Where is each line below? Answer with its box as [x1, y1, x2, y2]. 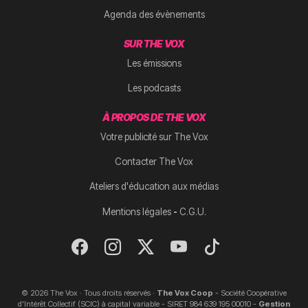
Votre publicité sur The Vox [100, 131, 208, 142]
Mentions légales [102, 206, 171, 217]
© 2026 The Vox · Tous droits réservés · [21, 287, 157, 298]
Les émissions [126, 57, 181, 69]
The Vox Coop [157, 287, 213, 298]
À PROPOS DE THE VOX [102, 111, 206, 123]
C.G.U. [179, 206, 206, 217]
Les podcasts [127, 82, 181, 93]
